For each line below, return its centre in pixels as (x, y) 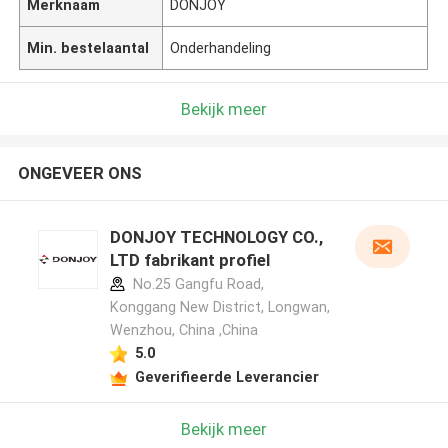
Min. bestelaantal (88, 47)
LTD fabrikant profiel (189, 260)
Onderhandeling (221, 47)
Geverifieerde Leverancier (226, 376)
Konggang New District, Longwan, (219, 307)
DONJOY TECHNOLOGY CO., (216, 237)
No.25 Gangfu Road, (196, 284)
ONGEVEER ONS (79, 173)
